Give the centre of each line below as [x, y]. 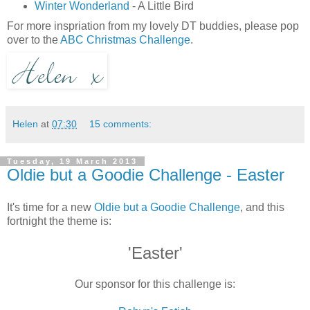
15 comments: [121, 124]
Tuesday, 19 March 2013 [72, 161]
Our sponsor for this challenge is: [155, 284]
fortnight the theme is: [59, 221]
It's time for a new [51, 208]
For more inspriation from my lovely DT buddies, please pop [153, 26]
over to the [34, 39]
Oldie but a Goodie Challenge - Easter [146, 174]
